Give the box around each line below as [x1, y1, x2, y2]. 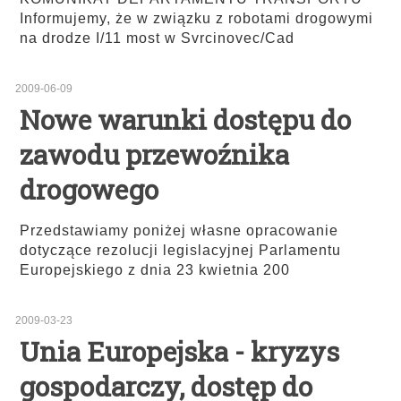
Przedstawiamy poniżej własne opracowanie [20, 223, 338, 239]
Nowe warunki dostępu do [20, 102, 351, 138]
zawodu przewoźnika [20, 137, 289, 173]
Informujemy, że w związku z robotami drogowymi [20, 11, 373, 27]
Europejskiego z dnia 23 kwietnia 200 [20, 262, 290, 278]
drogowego [20, 172, 158, 208]
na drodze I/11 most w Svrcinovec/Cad [20, 30, 294, 47]
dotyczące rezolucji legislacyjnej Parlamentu [20, 243, 341, 259]
